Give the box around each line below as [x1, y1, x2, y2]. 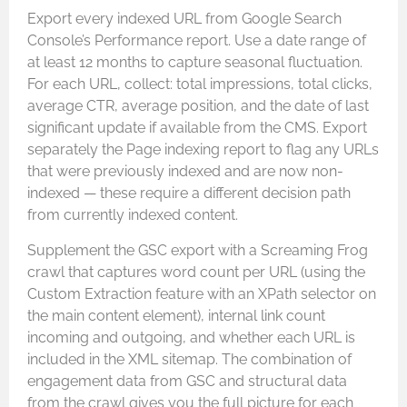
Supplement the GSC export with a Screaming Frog [27, 241, 368, 259]
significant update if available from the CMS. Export [27, 119, 367, 137]
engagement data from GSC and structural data [27, 372, 347, 390]
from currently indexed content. [27, 206, 238, 224]
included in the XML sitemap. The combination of [27, 350, 352, 368]
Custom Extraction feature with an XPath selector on [27, 284, 376, 303]
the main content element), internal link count [27, 306, 325, 324]
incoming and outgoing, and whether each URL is [27, 328, 355, 346]
